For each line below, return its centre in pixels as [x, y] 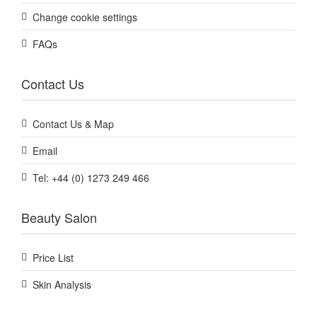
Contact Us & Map [73, 124]
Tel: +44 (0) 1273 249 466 [91, 178]
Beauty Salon [59, 218]
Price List [53, 258]
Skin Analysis [62, 285]
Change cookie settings [85, 17]
